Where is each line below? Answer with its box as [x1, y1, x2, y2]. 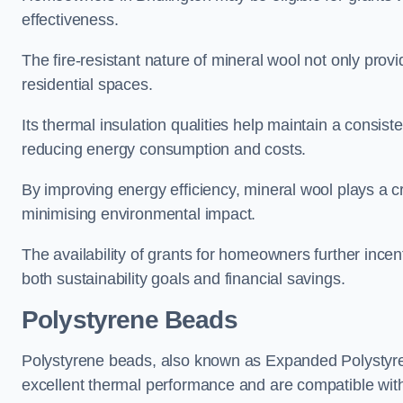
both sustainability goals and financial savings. [22, 270, 345, 288]
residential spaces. [22, 76, 153, 94]
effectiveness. [22, 11, 119, 29]
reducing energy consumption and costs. [22, 140, 307, 158]
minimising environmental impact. [22, 205, 256, 223]
